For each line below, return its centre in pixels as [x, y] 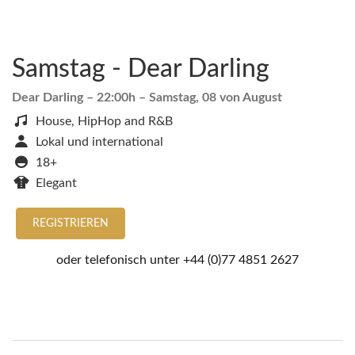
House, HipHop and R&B [104, 121]
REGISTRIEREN [71, 223]
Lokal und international [99, 142]
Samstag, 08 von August [216, 97]
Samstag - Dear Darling [141, 69]
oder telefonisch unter [120, 260]
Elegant [56, 183]
